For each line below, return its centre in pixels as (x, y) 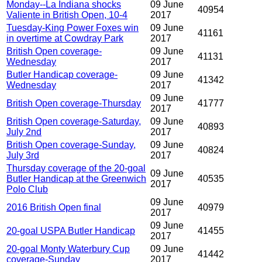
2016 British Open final (54, 208)
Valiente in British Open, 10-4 (67, 15)
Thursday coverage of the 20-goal (76, 168)
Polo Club (27, 189)
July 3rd (23, 156)
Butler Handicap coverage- (62, 75)
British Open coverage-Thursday (74, 104)
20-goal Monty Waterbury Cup (68, 249)
